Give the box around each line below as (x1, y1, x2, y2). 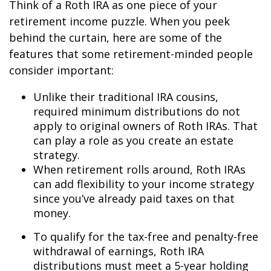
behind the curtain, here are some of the (9, 30, 222, 45)
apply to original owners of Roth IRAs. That (33, 118, 258, 133)
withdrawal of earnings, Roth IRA (33, 243, 204, 258)
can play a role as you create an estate (33, 132, 233, 148)
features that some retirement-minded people (9, 46, 253, 61)
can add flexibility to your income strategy (33, 176, 254, 191)
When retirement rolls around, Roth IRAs (33, 162, 246, 177)
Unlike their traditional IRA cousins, (33, 89, 218, 104)
